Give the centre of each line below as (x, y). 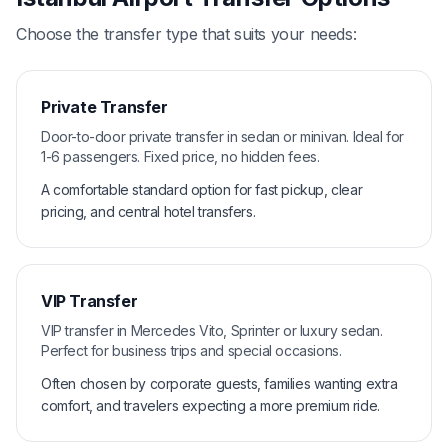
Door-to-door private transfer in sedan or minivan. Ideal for (223, 136)
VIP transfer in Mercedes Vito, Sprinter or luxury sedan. (212, 330)
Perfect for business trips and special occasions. (191, 350)
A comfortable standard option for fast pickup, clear (202, 189)
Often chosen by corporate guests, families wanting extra (219, 383)
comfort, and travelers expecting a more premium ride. (210, 405)
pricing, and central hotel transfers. (148, 211)
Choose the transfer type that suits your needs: (186, 33)
